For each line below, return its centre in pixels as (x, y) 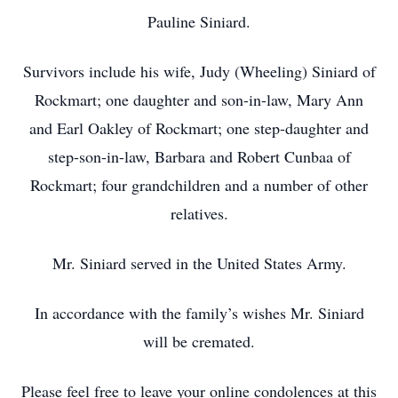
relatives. (199, 213)
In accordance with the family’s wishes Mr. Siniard (199, 313)
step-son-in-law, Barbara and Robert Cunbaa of (199, 156)
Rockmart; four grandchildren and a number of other (199, 185)
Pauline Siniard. (199, 21)
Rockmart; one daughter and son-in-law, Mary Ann (199, 99)
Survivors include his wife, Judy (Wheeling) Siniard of (199, 71)
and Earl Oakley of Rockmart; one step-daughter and (199, 128)
